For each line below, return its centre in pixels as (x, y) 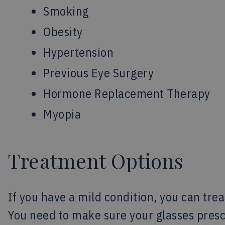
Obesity (63, 32)
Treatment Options (96, 160)
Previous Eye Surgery (98, 73)
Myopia (62, 114)
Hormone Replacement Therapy (127, 93)
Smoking (66, 11)
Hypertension (78, 52)
